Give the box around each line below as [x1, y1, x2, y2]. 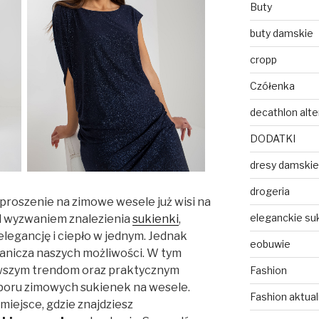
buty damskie [249, 26, 313, 39]
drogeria [249, 184, 290, 197]
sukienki [132, 212, 179, 226]
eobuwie [249, 237, 291, 250]
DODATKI [249, 132, 296, 145]
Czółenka [249, 79, 295, 92]
